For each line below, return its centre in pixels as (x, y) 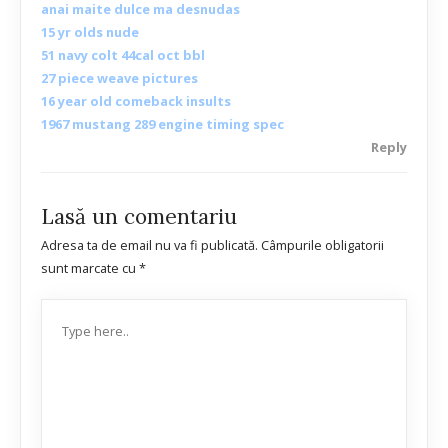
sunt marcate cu (90, 268)
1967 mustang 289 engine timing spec (162, 124)
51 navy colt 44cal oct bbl (123, 55)
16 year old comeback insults (136, 101)
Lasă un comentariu (139, 217)
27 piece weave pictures (119, 78)
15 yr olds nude (90, 32)
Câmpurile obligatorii (322, 245)
